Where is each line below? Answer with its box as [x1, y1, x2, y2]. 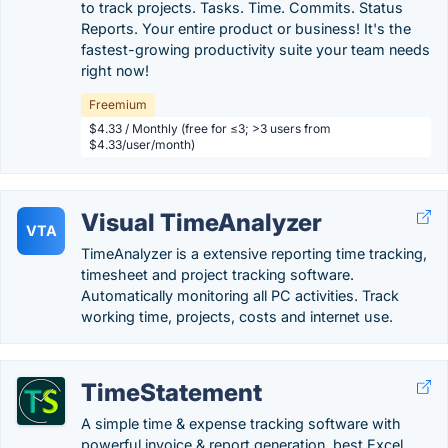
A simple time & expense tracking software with [81, 415, 401, 432]
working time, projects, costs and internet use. [81, 308, 393, 325]
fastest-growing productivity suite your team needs [81, 41, 430, 58]
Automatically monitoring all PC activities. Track [81, 287, 399, 304]
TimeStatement [81, 378, 262, 407]
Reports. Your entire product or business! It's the [81, 20, 411, 37]
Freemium [89, 97, 147, 112]
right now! [81, 62, 149, 79]
